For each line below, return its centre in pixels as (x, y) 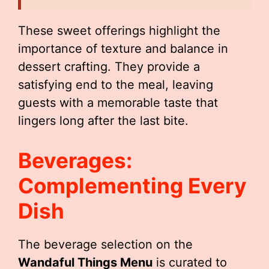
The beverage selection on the (105, 244)
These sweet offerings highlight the (119, 31)
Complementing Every (132, 186)
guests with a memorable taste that (118, 103)
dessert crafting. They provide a (109, 67)
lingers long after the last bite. (103, 121)
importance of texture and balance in (123, 49)
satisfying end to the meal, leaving (116, 85)
